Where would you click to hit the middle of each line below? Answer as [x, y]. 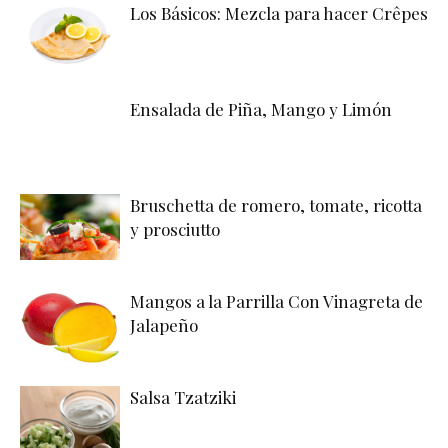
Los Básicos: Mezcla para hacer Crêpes [279, 13]
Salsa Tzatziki [183, 397]
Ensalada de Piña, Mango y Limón [261, 109]
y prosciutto [175, 229]
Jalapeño [164, 325]
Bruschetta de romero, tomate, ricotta [276, 205]
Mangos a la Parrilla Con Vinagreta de [276, 301]
